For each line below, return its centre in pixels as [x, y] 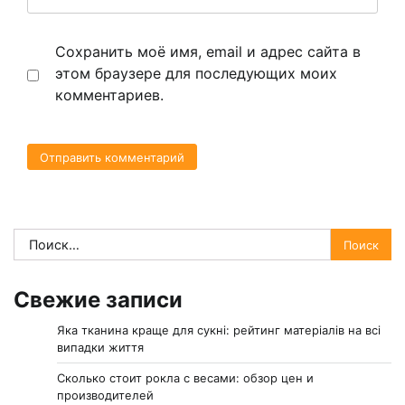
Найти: [37, 239]
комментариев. [109, 94]
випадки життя [100, 348]
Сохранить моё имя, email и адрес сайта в [208, 51]
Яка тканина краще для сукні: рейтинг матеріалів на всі [219, 330]
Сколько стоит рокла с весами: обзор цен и [185, 378]
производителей [105, 396]
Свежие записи [98, 300]
